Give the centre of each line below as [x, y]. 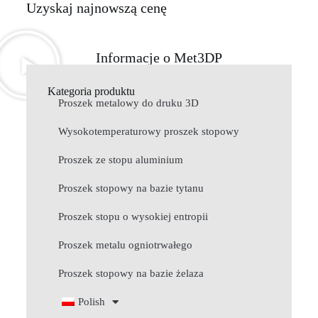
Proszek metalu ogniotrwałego [125, 245]
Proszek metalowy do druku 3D [128, 103]
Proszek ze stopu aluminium [120, 160]
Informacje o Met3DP [159, 58]
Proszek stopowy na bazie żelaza [131, 274]
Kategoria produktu [91, 92]
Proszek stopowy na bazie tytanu [131, 188]
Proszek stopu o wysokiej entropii [133, 217]
